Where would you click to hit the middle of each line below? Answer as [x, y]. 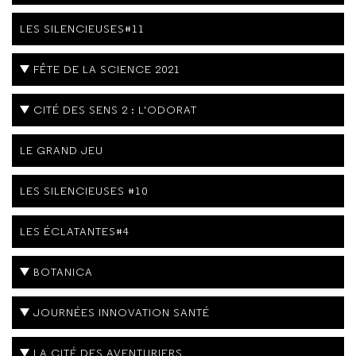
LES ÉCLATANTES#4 [75, 231]
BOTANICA [63, 271]
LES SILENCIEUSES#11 [82, 28]
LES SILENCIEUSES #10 [84, 190]
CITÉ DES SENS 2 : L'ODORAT [115, 109]
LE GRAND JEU [62, 150]
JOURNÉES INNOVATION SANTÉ [122, 312]
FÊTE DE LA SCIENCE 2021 [107, 69]
